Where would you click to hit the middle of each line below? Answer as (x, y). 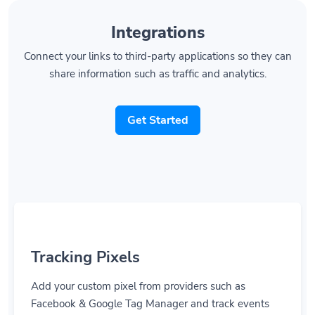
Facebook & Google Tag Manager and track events (150, 287)
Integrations (157, 16)
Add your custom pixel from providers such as (138, 270)
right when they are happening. (106, 305)
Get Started (157, 104)
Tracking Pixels (85, 241)
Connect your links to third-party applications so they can (157, 40)
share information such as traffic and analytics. (157, 57)
